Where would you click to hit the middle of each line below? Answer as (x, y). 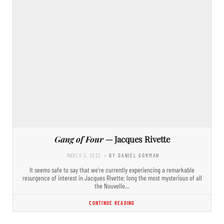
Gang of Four (79, 139)
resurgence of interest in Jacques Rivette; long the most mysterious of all (112, 177)
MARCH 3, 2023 (84, 155)
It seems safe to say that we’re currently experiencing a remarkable (112, 169)
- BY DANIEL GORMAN (132, 155)
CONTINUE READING (112, 202)
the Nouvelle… (112, 185)
